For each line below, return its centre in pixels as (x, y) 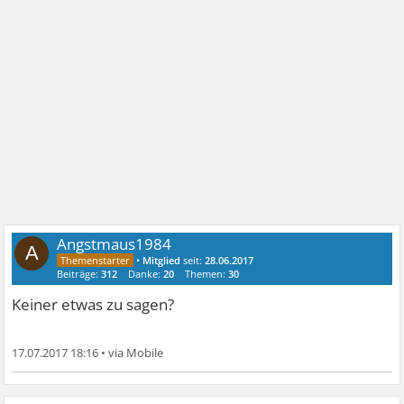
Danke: (146, 274)
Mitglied (162, 260)
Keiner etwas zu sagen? (93, 304)
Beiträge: (79, 274)
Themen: (207, 274)
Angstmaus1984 (115, 244)
